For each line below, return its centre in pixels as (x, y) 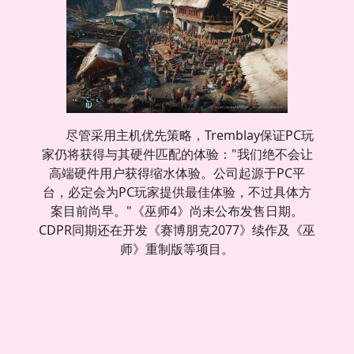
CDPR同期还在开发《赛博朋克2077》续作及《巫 (177, 230)
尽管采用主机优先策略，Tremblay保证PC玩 (190, 135)
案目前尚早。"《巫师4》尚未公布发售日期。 (177, 211)
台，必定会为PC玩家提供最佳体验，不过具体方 (177, 192)
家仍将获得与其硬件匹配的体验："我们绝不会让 (177, 154)
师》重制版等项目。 (177, 249)
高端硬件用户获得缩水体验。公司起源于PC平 (177, 173)
